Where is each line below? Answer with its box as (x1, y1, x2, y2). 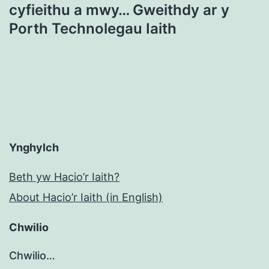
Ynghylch (9, 141, 59, 154)
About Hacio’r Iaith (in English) (9, 191, 163, 204)
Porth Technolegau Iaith (9, 20, 177, 38)
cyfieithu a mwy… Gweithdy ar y (9, 1, 229, 19)
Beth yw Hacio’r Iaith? (9, 171, 119, 184)
